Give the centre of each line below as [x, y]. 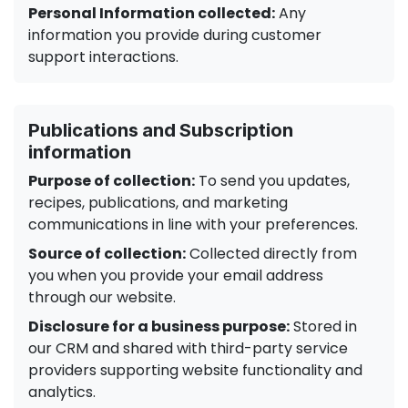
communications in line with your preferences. [193, 224]
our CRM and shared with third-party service [188, 348]
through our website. [102, 297]
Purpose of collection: [112, 181]
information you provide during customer [175, 35]
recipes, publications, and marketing [158, 203]
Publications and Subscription [161, 130]
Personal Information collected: [152, 13]
